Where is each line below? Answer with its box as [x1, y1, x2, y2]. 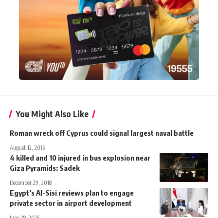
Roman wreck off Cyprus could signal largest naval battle [10, 128, 194, 137]
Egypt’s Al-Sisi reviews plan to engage [10, 188, 134, 197]
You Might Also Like [16, 108, 89, 119]
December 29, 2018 [10, 179, 52, 186]
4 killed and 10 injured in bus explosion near [10, 153, 150, 162]
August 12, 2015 [10, 144, 45, 151]
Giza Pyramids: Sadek [10, 163, 80, 172]
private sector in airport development [10, 198, 132, 207]
